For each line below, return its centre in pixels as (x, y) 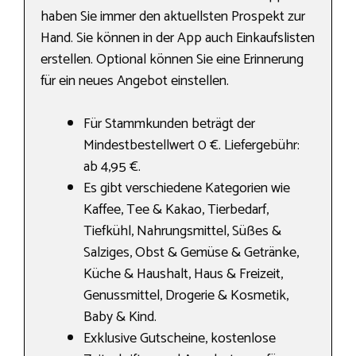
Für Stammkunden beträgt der (169, 124)
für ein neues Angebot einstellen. (135, 81)
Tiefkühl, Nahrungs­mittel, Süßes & (182, 232)
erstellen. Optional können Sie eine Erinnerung (172, 60)
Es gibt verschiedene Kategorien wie (187, 189)
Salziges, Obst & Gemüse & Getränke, (191, 253)
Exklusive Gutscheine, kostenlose (180, 339)
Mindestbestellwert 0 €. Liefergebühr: (192, 146)
